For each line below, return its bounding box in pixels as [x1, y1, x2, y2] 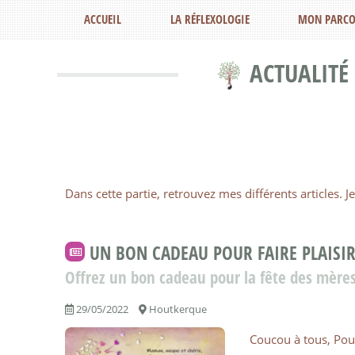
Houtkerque [147, 302, 208, 317]
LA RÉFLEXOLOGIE [170, 11, 250, 27]
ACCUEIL [84, 11, 122, 27]
